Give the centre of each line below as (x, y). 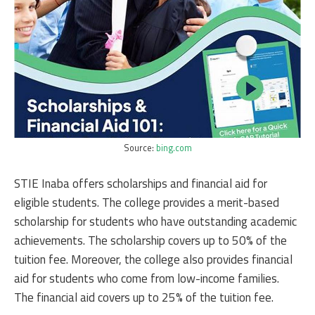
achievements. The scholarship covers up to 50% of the (150, 240)
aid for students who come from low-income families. (147, 278)
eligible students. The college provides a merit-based (147, 202)
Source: (140, 148)
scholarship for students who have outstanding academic (155, 221)
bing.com (174, 148)
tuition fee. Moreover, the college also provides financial (153, 259)
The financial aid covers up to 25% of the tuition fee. (144, 297)
